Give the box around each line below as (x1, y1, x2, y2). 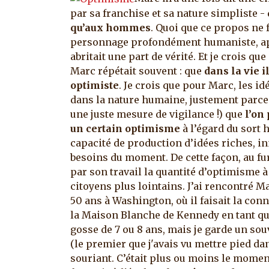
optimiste (70, 79, 119, 92)
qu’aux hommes (70, 22, 151, 34)
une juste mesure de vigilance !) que (70, 108, 245, 121)
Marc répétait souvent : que (70, 65, 204, 77)
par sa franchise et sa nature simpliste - (70, 7, 267, 20)
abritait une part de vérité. (70, 50, 198, 63)
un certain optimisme (70, 122, 180, 135)
